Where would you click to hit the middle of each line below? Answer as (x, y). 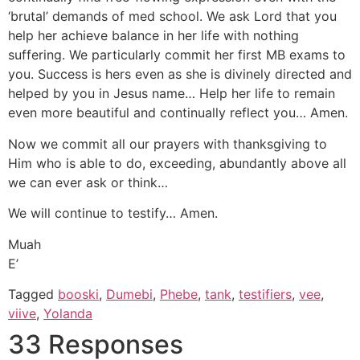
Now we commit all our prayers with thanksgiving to (168, 143)
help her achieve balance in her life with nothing (153, 36)
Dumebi (129, 294)
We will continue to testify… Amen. (113, 213)
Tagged (33, 294)
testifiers (265, 294)
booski (78, 294)
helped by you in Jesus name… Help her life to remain (172, 94)
